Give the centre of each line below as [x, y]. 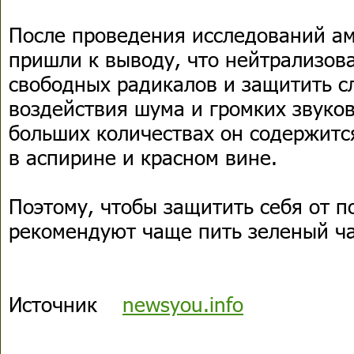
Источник [66, 304]
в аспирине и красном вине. [143, 157]
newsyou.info [183, 304]
